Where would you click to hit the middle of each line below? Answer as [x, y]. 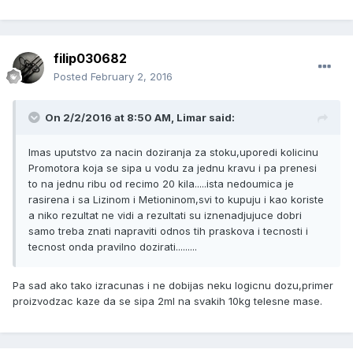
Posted [72, 77]
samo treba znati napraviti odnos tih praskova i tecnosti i [168, 231]
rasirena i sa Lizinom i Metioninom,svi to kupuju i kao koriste [176, 200]
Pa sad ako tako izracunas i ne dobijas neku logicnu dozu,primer [173, 286]
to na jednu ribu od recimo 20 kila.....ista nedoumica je [161, 184]
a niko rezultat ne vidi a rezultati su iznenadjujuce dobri [165, 216]
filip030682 [90, 59]
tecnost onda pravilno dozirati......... [113, 247]
